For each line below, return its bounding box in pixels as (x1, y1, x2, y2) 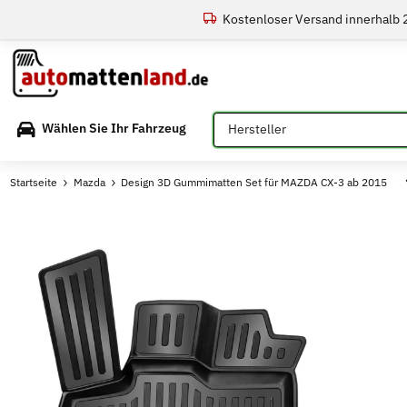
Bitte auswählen (213, 112, 306, 129)
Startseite (10, 174, 58, 189)
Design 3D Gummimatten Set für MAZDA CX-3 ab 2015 (121, 174, 388, 189)
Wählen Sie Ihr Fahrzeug (42, 120, 187, 137)
